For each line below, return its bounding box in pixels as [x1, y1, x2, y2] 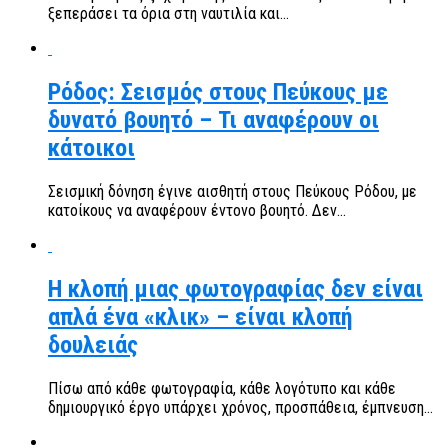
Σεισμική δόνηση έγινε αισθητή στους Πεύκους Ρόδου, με [48, 182, 417, 202]
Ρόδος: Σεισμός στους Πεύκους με [48, 78, 388, 107]
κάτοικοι [48, 134, 135, 163]
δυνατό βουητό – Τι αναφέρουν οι [48, 106, 379, 135]
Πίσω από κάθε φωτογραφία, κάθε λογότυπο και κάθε [48, 378, 396, 398]
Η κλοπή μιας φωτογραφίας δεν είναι [48, 275, 423, 304]
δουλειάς [48, 331, 138, 360]
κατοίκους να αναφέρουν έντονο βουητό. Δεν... [48, 201, 346, 221]
